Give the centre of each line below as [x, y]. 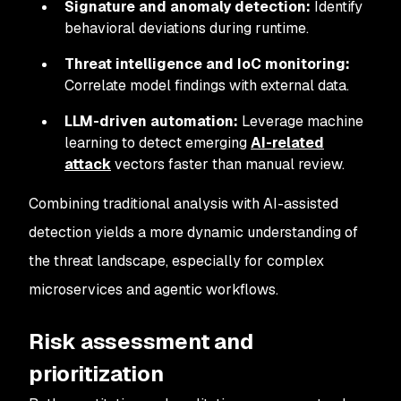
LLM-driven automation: [151, 121]
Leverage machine [301, 121]
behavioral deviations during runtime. [187, 28]
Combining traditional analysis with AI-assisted [183, 204]
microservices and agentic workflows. [154, 290]
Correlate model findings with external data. [207, 85]
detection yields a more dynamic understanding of [193, 232]
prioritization [96, 374]
